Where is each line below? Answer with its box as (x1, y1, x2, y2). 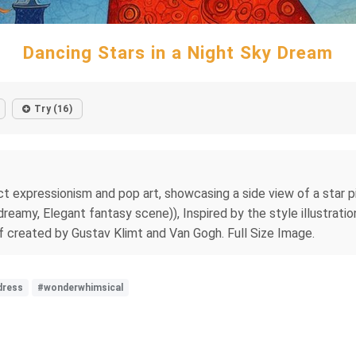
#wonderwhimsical (37, 282, 123, 293)
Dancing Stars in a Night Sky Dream (23, 42, 333, 63)
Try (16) (34, 103, 72, 114)
